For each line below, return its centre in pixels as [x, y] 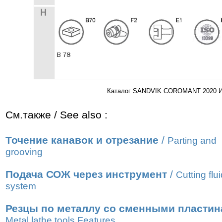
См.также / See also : [56, 115]
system [21, 186]
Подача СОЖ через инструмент [86, 174]
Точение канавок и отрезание [82, 140]
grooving [24, 152]
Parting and [192, 140]
